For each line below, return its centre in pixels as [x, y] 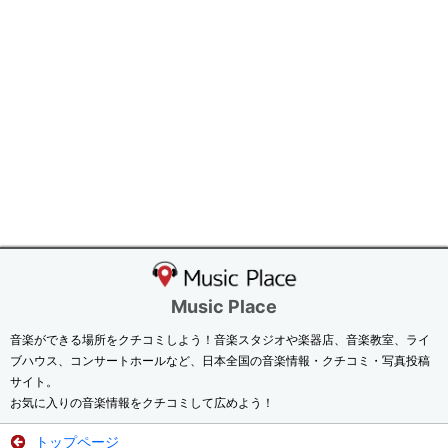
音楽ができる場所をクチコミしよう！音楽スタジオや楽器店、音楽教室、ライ [220, 339]
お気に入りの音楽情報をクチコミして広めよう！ [142, 402]
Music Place [224, 306]
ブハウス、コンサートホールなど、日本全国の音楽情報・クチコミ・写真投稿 [220, 360]
